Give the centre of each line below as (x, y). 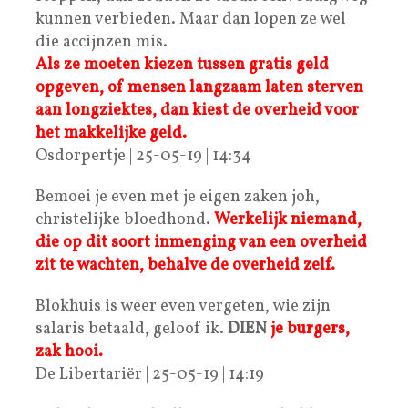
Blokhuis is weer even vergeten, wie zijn (183, 306)
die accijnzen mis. (102, 42)
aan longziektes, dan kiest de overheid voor (197, 110)
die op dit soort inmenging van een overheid (201, 242)
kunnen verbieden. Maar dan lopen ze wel (191, 19)
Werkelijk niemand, (288, 219)
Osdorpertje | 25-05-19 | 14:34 (143, 156)
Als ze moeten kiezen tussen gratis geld (182, 65)
